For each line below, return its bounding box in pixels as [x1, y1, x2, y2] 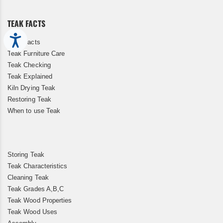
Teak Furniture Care [7, 50, 65, 58]
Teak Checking [7, 61, 51, 69]
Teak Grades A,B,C [7, 185, 64, 193]
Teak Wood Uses [7, 208, 57, 216]
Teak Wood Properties [7, 197, 72, 205]
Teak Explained [7, 73, 52, 81]
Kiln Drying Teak [7, 84, 56, 92]
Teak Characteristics [7, 162, 68, 170]
